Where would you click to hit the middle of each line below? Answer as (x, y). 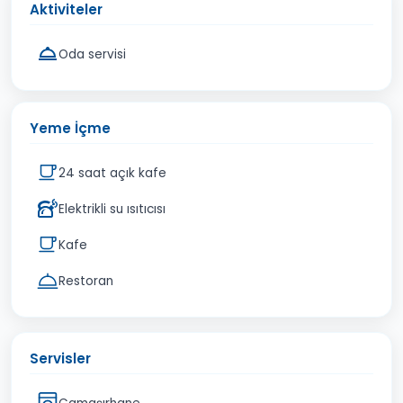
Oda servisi (92, 54)
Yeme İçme (70, 128)
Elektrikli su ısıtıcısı (112, 209)
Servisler (60, 358)
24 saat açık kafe (112, 173)
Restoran (86, 281)
